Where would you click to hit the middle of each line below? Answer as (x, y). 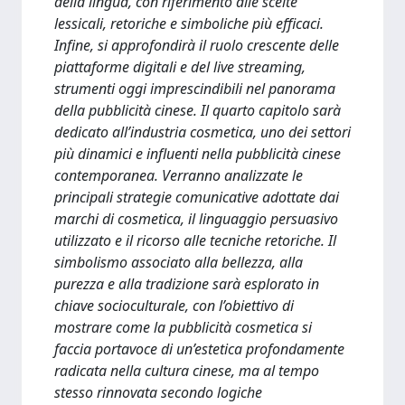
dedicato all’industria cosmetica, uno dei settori (202, 132)
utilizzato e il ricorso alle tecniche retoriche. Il (195, 240)
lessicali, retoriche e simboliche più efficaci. (189, 24)
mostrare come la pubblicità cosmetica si (183, 327)
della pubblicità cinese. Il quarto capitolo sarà (198, 110)
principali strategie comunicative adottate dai (197, 197)
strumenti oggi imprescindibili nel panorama (195, 89)
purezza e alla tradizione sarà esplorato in (187, 284)
